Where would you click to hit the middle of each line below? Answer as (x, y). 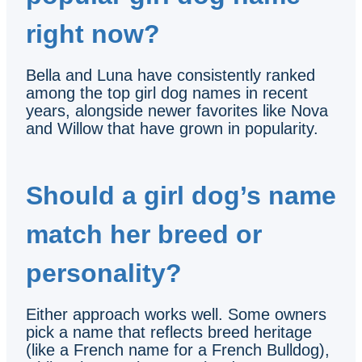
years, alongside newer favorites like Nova (177, 110)
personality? (104, 273)
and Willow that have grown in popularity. (172, 128)
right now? (93, 34)
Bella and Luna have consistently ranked (170, 75)
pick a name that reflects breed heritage (169, 332)
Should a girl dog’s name (181, 195)
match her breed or (144, 234)
